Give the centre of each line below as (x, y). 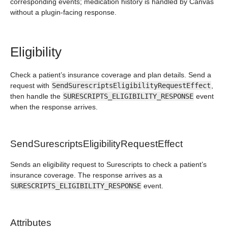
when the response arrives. (54, 107)
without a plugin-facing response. (63, 12)
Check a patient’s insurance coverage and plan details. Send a (111, 75)
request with (31, 85)
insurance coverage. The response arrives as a (86, 175)
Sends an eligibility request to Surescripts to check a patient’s (108, 164)
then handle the (36, 96)
